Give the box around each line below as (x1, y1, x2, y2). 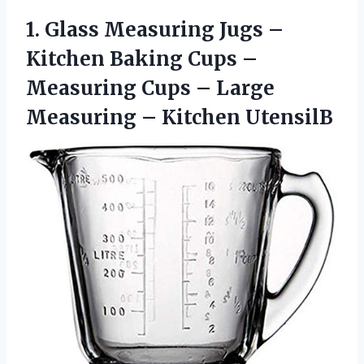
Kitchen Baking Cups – (26, 45, 258, 71)
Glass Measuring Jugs (45, 16, 263, 42)
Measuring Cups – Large (26, 75, 275, 101)
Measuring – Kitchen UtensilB (26, 104, 333, 130)
